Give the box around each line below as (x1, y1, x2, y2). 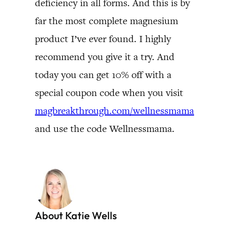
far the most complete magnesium (35, 14, 178, 27)
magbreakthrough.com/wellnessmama (35, 104, 194, 117)
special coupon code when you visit (35, 86, 183, 99)
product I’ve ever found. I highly (35, 32, 171, 45)
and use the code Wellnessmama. (35, 122, 175, 135)
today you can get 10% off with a (35, 68, 171, 81)
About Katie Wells (35, 209, 117, 222)
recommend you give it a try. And (35, 50, 175, 63)
